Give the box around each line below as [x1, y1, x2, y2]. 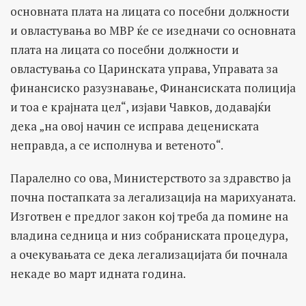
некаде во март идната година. [10, 266, 186, 282]
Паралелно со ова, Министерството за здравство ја [10, 170, 291, 186]
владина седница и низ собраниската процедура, [10, 227, 288, 244]
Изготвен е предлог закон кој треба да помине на [10, 208, 288, 225]
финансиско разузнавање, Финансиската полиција [10, 80, 296, 96]
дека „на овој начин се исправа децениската [10, 118, 259, 135]
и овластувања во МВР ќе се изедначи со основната [10, 23, 296, 39]
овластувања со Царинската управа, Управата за [10, 61, 278, 77]
